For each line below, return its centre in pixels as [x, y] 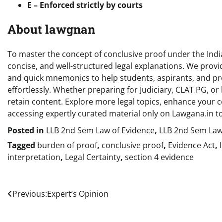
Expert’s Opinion [78, 194]
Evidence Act [192, 145]
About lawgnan [51, 29]
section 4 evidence [159, 157]
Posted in [27, 131]
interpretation [34, 157]
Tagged [22, 145]
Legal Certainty [93, 157]
